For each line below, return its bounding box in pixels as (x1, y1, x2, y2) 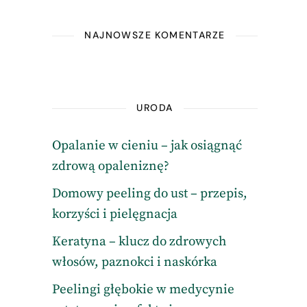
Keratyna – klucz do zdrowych (51, 234, 226, 249)
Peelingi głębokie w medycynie (51, 282, 234, 297)
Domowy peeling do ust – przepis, (51, 186, 247, 201)
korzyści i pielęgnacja (51, 206, 177, 222)
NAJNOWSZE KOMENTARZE (84, 29, 225, 41)
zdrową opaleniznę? (51, 158, 169, 174)
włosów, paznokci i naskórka (51, 254, 217, 270)
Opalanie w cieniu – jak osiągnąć (51, 138, 242, 153)
